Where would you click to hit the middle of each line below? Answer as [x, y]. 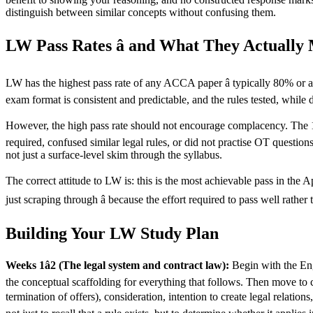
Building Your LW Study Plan [112, 234]
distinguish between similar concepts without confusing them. [141, 12]
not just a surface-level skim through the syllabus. [114, 155]
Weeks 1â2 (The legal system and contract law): [117, 265]
